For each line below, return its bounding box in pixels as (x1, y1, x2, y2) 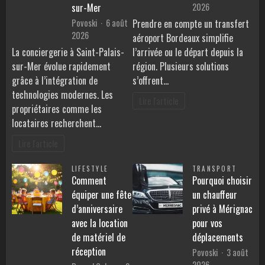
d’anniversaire (72, 201, 122, 216)
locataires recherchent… (12, 116, 101, 131)
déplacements (192, 230, 243, 244)
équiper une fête (72, 187, 131, 202)
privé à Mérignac (192, 201, 253, 216)
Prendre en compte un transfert (132, 17, 249, 31)
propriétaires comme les (12, 102, 102, 117)
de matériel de (72, 230, 125, 244)
